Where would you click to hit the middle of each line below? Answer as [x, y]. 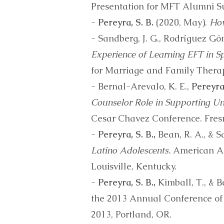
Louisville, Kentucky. [134, 166]
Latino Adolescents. [131, 150]
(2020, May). [181, 22]
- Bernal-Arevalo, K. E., [141, 86]
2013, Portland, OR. [131, 214]
